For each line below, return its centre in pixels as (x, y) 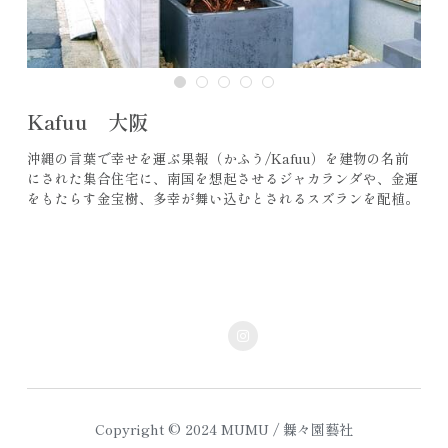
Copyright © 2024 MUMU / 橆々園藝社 (224, 429)
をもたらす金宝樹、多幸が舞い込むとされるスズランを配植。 (222, 198)
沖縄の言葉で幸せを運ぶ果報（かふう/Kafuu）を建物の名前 (217, 158)
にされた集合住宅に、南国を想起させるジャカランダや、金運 (222, 178)
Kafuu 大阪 (87, 121)
